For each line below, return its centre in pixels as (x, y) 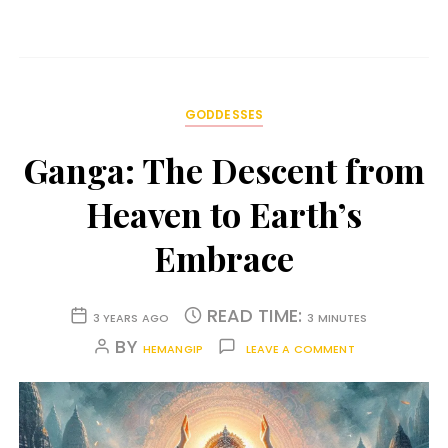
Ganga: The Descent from (224, 169)
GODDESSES (224, 114)
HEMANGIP (173, 348)
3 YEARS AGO (131, 317)
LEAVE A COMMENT (300, 348)
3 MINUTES (337, 317)
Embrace (224, 257)
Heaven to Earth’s (224, 213)
